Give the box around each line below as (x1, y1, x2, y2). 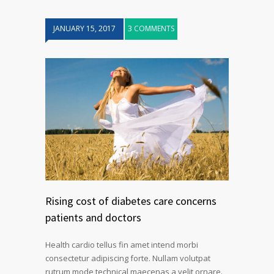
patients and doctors (45, 210, 141, 224)
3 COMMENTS (128, 23, 174, 34)
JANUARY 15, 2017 (53, 23, 116, 34)
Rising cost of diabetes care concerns (45, 193, 217, 208)
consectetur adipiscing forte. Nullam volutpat (45, 252, 210, 264)
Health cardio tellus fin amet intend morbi (45, 239, 198, 250)
